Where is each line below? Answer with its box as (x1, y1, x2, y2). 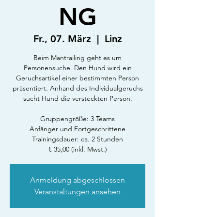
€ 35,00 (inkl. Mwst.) (48, 145, 107, 154)
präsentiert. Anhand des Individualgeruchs (12, 84, 143, 93)
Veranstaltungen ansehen (34, 187, 121, 196)
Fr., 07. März (33, 33, 91, 45)
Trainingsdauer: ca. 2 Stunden (32, 135, 123, 143)
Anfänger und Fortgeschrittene (30, 124, 125, 133)
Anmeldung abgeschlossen (30, 175, 125, 185)
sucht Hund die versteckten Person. (23, 94, 132, 103)
